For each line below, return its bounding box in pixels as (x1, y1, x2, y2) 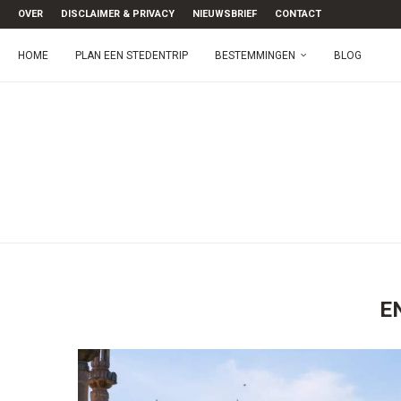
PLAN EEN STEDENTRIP (75, 49, 188, 62)
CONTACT (275, 8, 321, 20)
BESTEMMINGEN (215, 49, 295, 62)
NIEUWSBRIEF (192, 8, 257, 20)
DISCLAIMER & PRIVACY (61, 8, 175, 20)
